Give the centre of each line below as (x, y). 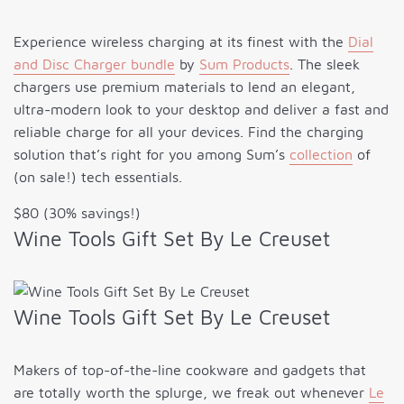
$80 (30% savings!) (77, 213)
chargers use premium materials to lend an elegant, (184, 87)
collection (321, 155)
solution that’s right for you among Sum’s (151, 155)
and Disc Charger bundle (94, 64)
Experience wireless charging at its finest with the (181, 42)
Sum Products (244, 64)
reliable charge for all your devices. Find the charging (188, 132)
